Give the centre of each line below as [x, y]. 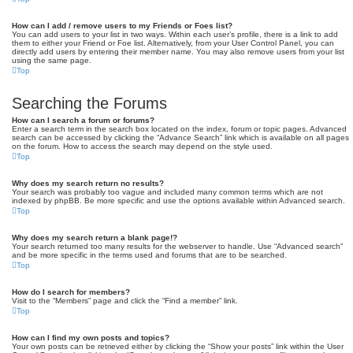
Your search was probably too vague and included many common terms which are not [167, 192]
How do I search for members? [71, 292]
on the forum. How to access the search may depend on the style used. [142, 146]
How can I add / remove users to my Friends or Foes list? [122, 26]
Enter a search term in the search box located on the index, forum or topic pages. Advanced [179, 129]
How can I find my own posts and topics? [91, 338]
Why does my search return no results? [88, 183]
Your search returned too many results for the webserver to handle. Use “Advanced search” [177, 246]
